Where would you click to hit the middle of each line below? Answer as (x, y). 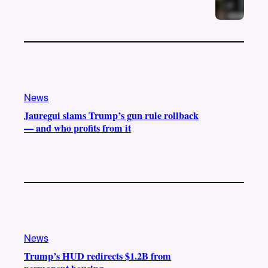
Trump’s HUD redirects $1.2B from (98, 256)
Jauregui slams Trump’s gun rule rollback (111, 116)
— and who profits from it (77, 128)
